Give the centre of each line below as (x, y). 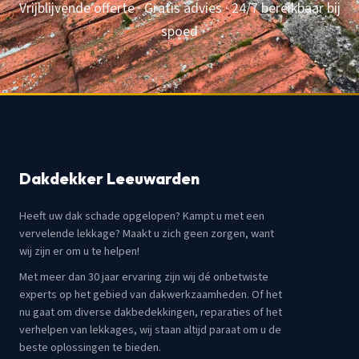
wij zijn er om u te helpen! (79, 251)
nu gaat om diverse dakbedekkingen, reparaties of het (151, 313)
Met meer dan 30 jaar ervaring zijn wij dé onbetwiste (144, 277)
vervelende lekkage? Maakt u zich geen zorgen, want (147, 233)
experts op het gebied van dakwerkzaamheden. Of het (151, 295)
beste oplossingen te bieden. (90, 348)
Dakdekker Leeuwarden (109, 178)
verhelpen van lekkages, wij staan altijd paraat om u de (150, 330)
